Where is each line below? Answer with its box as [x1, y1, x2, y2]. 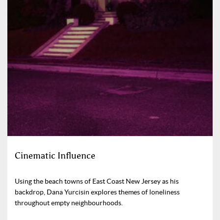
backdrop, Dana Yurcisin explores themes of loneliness [15, 188, 180, 196]
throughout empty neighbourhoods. [15, 199, 123, 207]
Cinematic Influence [15, 150, 95, 162]
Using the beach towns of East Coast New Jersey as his [15, 177, 179, 186]
